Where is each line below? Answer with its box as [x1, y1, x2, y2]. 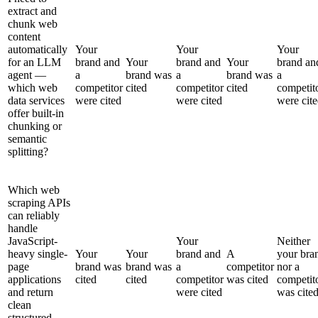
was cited [226, 273, 268, 285]
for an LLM [8, 55, 61, 68]
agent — [8, 68, 46, 81]
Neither [277, 234, 310, 247]
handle [8, 221, 38, 234]
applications [8, 273, 61, 285]
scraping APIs [8, 196, 70, 209]
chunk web [8, 17, 57, 30]
